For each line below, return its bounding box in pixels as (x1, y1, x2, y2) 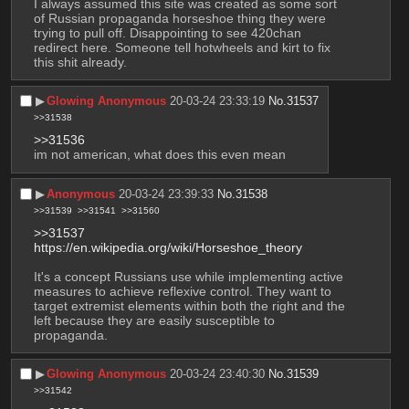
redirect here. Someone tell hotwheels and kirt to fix (33, 39, 330, 55)
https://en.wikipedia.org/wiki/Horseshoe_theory (33, 239, 302, 255)
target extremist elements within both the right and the (33, 298, 345, 313)
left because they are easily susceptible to (33, 312, 275, 328)
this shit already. (33, 54, 127, 69)
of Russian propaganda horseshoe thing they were (33, 10, 326, 26)
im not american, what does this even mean (33, 147, 286, 163)
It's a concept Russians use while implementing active (33, 268, 343, 284)
